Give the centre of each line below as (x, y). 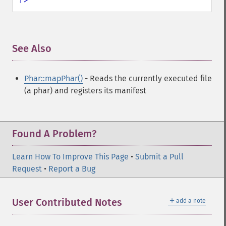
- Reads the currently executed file (147, 78)
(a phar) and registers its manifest (85, 91)
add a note (191, 201)
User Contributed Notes (67, 202)
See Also (32, 48)
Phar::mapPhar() (53, 78)
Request (27, 169)
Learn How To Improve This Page (70, 157)
